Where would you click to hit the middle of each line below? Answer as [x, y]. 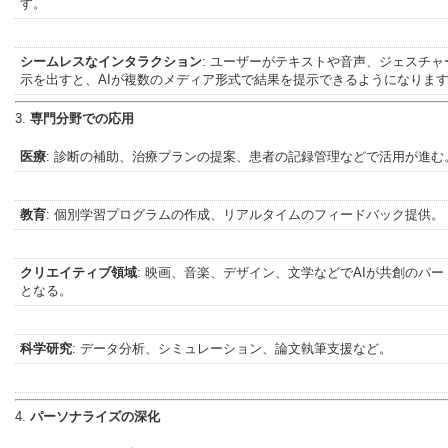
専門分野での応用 [82, 118]
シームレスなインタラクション [111, 61]
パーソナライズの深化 [95, 416]
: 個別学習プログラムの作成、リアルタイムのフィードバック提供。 [245, 214]
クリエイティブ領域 [78, 272]
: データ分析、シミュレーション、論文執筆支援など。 [232, 348]
